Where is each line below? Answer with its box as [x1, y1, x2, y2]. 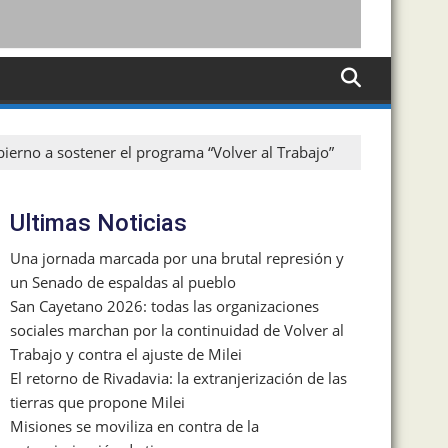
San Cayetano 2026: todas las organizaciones [10, 295, 319, 316]
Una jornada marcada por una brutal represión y [10, 247, 344, 268]
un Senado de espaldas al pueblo [10, 271, 236, 292]
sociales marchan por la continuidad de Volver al [10, 319, 344, 340]
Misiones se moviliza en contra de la [10, 415, 259, 436]
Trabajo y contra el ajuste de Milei [10, 343, 242, 364]
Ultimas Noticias [10, 208, 187, 237]
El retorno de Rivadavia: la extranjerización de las [10, 367, 347, 388]
